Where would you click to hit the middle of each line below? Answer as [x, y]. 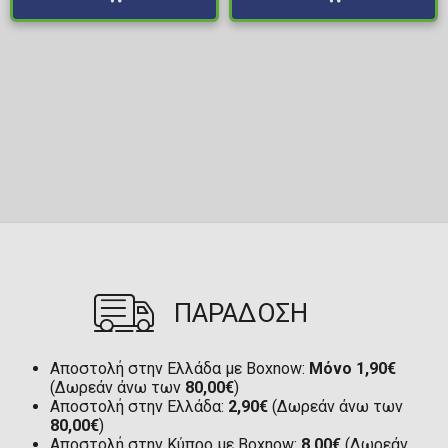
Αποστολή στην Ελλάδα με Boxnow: [179, 369]
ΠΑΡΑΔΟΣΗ [241, 313]
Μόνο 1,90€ [352, 369]
